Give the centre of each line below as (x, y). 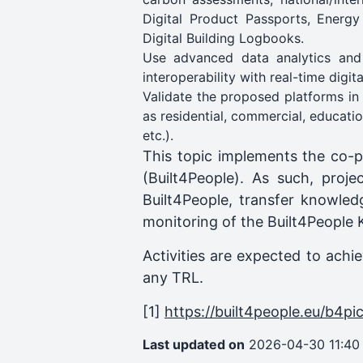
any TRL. (173, 278)
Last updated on (194, 344)
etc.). (158, 135)
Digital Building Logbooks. (223, 38)
